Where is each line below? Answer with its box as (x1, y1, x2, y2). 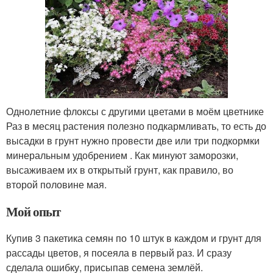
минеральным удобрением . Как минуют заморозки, (6, 147, 238, 162)
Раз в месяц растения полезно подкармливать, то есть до (6, 118, 266, 133)
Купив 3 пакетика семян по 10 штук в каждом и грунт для (6, 230, 261, 245)
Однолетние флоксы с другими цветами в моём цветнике (6, 104, 264, 118)
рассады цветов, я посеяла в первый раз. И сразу (6, 245, 232, 260)
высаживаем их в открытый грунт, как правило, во (6, 162, 233, 177)
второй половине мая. (6, 177, 107, 191)
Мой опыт (6, 202, 60, 221)
